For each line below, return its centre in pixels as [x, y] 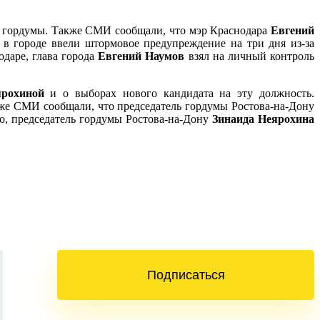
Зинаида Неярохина [264, 119]
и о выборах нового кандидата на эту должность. [179, 93]
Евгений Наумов [141, 56]
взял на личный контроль [250, 56]
